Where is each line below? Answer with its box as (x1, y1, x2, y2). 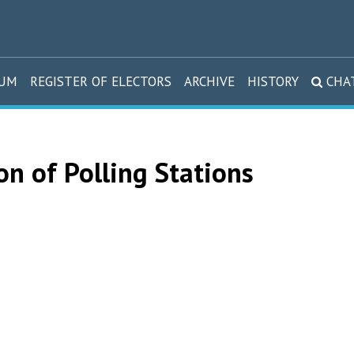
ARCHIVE (184, 73, 235, 90)
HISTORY (247, 73, 299, 90)
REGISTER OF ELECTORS (30, 73, 171, 90)
